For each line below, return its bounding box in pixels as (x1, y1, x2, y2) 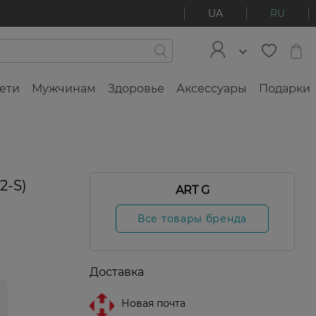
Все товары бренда (138, 212, 247, 226)
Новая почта (121, 297, 186, 310)
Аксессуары (176, 82, 247, 96)
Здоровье (108, 82, 164, 96)
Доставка (90, 265, 144, 279)
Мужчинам (32, 82, 96, 96)
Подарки (259, 82, 310, 96)
